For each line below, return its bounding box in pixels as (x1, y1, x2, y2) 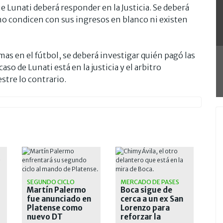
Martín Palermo (27, 185, 86, 195)
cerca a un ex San (120, 194, 183, 204)
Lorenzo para (120, 203, 170, 213)
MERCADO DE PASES (120, 178, 179, 186)
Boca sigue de (120, 185, 172, 195)
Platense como (27, 203, 83, 213)
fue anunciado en (27, 194, 91, 204)
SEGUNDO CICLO (27, 178, 75, 186)
